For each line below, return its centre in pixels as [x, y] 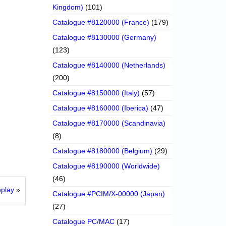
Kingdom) [68, 7]
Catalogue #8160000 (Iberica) [101, 108]
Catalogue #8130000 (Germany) [105, 38]
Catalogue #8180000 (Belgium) [103, 151]
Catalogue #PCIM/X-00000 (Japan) [109, 194]
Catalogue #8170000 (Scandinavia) [109, 123]
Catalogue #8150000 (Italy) [96, 93]
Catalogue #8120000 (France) [101, 22]
